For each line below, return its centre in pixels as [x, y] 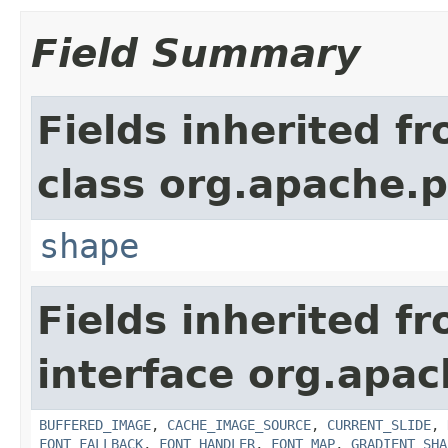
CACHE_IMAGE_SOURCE [239, 424]
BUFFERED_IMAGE [95, 424]
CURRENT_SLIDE [379, 424]
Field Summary [195, 53]
